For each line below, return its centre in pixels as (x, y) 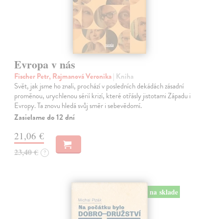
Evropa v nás (45, 64)
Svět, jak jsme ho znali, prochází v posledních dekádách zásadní (99, 86)
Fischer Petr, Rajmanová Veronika (64, 76)
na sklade (164, 192)
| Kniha (123, 76)
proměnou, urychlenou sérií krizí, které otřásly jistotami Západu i (103, 96)
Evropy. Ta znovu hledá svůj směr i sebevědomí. (78, 105)
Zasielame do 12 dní (45, 117)
